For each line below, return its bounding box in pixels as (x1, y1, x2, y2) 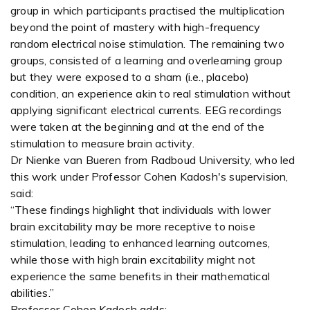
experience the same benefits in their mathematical (10, 269, 270, 284)
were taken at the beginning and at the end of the (10, 120, 264, 134)
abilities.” (10, 286, 54, 300)
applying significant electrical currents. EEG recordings (10, 103, 282, 118)
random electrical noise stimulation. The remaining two (10, 37, 284, 51)
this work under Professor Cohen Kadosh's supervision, (10, 170, 289, 184)
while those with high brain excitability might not (10, 253, 255, 267)
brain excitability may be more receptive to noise (10, 219, 255, 234)
